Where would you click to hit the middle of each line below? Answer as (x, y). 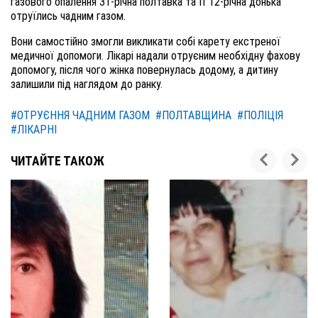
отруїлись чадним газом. (68, 16)
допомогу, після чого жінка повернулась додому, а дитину (144, 70)
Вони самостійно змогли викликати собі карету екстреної (146, 42)
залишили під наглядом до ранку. (87, 84)
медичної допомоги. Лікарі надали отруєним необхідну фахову (155, 56)
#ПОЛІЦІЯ (260, 115)
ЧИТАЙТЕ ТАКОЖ (57, 161)
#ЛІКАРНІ (34, 130)
